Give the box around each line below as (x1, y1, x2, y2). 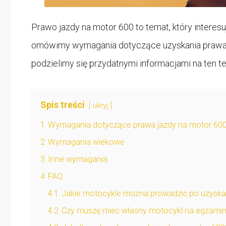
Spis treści (40, 99, 85, 110)
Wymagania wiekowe (48, 137, 125, 147)
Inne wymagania (48, 154, 107, 164)
